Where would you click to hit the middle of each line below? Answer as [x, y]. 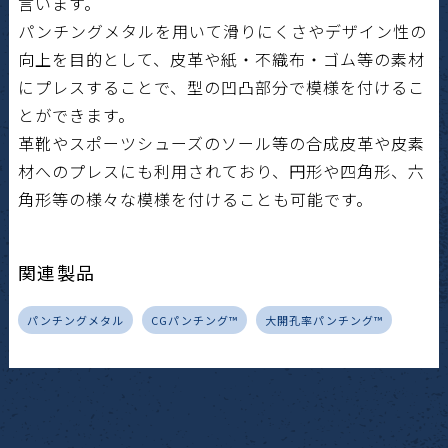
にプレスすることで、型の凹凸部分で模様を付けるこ [221, 86]
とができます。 [76, 114]
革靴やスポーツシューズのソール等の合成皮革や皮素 [221, 142]
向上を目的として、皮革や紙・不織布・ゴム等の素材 [221, 58]
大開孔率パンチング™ [323, 319]
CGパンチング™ [194, 319]
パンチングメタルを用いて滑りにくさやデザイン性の [222, 30]
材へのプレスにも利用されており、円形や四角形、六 [221, 170]
